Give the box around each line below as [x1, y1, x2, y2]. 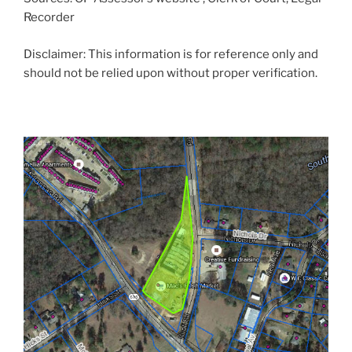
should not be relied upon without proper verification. [24, 65, 317, 80]
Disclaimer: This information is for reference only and [24, 46, 318, 61]
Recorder [24, 10, 75, 25]
